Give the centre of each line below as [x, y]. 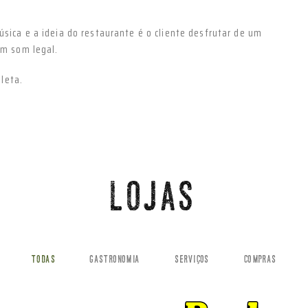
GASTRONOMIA [115, 261]
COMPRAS [260, 261]
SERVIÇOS [192, 261]
